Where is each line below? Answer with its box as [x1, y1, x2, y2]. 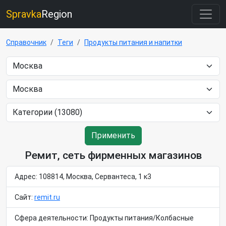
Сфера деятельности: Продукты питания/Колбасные [15, 214, 194, 222]
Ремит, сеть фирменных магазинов [24, 149, 202, 161]
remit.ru [34, 193, 60, 201]
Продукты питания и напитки [84, 38, 182, 46]
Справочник [6, 38, 46, 46]
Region [41, 8, 72, 20]
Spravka [6, 8, 41, 20]
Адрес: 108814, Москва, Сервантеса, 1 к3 [15, 173, 151, 181]
